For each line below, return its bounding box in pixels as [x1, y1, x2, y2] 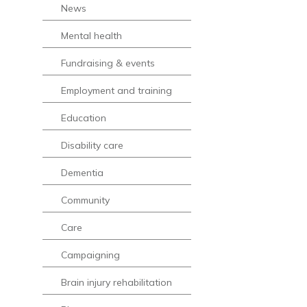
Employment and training [61, 84, 173, 97]
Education [61, 112, 107, 125]
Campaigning [61, 249, 121, 262]
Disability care [61, 139, 124, 152]
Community [61, 194, 110, 207]
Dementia [61, 167, 104, 180]
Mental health [61, 29, 123, 42]
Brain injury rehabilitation [61, 276, 173, 289]
